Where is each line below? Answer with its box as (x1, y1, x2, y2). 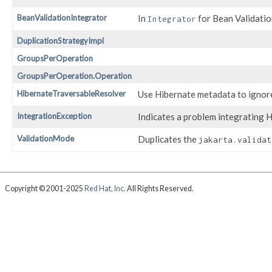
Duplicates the (138, 134, 199, 145)
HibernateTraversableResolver (17, 89, 126, 99)
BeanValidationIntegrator (17, 13, 107, 23)
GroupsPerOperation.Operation (17, 71, 132, 81)
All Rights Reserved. (125, 183, 194, 193)
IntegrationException (17, 111, 92, 121)
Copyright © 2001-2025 (4, 183, 84, 193)
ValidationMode (17, 134, 74, 144)
